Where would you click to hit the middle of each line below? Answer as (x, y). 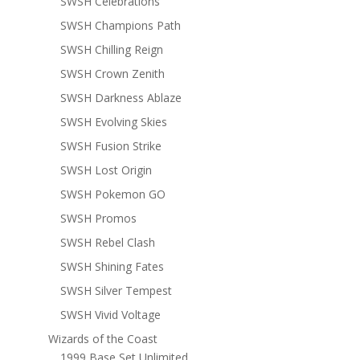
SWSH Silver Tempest (116, 290)
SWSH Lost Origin (106, 170)
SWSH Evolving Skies (113, 121)
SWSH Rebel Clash (107, 242)
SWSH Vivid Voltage (110, 314)
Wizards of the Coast (102, 338)
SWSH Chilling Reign (111, 49)
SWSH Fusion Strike (110, 145)
